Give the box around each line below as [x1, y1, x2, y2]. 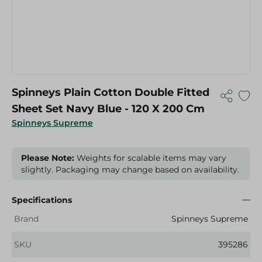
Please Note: [21, 153, 74, 163]
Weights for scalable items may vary [74, 153, 226, 163]
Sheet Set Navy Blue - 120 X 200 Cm [12, 102, 205, 115]
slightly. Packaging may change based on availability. [21, 164, 239, 175]
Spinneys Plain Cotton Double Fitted [12, 86, 209, 99]
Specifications [12, 195, 72, 205]
